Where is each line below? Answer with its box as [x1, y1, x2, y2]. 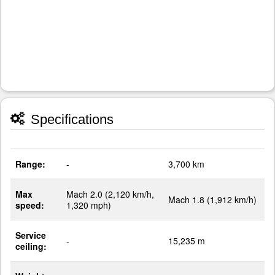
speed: [15, 199, 44, 212]
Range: [15, 158, 45, 171]
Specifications [27, 112, 114, 128]
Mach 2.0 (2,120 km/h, [66, 188, 154, 201]
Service [15, 229, 46, 242]
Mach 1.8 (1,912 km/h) [168, 193, 257, 206]
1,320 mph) [66, 199, 111, 212]
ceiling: [15, 240, 47, 253]
